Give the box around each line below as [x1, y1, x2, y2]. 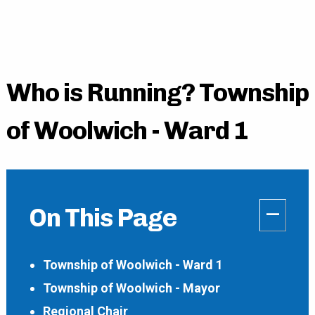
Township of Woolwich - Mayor [42, 281, 220, 296]
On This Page [28, 202, 176, 233]
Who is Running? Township [6, 77, 309, 108]
